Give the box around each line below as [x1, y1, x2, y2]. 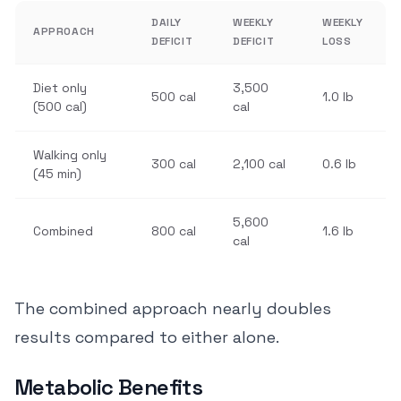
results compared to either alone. [14, 327, 279, 347]
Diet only [33, 80, 87, 96]
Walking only [33, 147, 107, 163]
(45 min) [33, 166, 81, 182]
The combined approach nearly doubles [14, 298, 331, 319]
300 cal [151, 156, 196, 172]
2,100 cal [233, 156, 286, 172]
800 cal [151, 223, 196, 239]
